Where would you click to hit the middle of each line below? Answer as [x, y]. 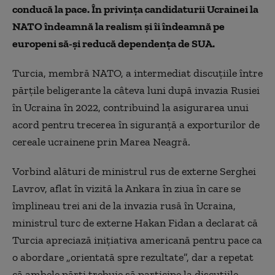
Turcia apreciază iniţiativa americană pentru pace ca [137, 240]
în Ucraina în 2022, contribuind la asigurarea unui [130, 107]
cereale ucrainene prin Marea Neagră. [101, 142]
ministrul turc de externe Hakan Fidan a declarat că [135, 223]
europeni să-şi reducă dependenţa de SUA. [114, 44]
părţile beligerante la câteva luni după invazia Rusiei [136, 90]
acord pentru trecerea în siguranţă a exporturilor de [136, 125]
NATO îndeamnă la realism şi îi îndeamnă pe [118, 26]
